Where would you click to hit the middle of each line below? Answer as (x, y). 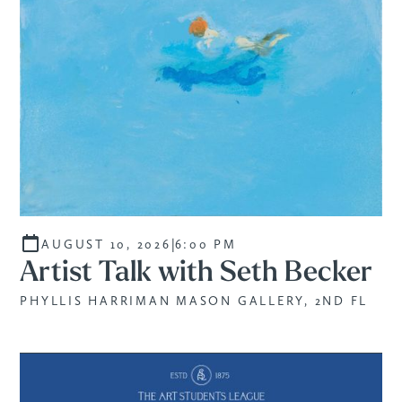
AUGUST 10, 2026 (106, 244)
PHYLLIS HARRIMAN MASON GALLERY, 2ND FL (194, 300)
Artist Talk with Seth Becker (197, 273)
